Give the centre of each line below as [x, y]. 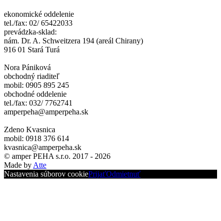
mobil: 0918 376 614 [37, 139]
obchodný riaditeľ [32, 76]
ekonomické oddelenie [39, 14]
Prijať [97, 174]
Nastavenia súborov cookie [46, 174]
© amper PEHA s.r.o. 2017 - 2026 [57, 156]
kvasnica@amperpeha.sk [43, 147]
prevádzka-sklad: [30, 32]
